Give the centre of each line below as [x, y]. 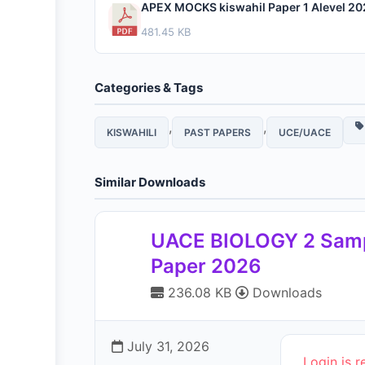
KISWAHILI [132, 132]
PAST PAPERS [218, 132]
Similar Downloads [150, 182]
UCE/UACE [305, 132]
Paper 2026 [206, 266]
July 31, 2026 [166, 346]
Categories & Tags [149, 88]
